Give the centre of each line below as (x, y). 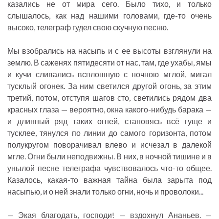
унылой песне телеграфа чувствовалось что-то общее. (109, 168)
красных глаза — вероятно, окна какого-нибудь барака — (109, 109)
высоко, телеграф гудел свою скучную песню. (88, 27)
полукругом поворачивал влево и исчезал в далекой (109, 145)
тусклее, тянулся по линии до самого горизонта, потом (109, 133)
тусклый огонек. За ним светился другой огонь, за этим (109, 86)
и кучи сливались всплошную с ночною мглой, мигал (109, 74)
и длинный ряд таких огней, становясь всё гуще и (109, 121)
